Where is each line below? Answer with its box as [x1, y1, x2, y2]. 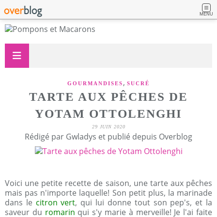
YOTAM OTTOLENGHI [35, 107, 182, 120]
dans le [5, 197, 36, 208]
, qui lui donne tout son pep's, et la [75, 197, 213, 208]
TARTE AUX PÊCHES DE [29, 90, 188, 103]
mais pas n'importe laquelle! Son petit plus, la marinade [5, 187, 212, 198]
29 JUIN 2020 [92, 124, 125, 129]
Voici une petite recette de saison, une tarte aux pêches [5, 178, 212, 188]
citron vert [35, 197, 76, 208]
